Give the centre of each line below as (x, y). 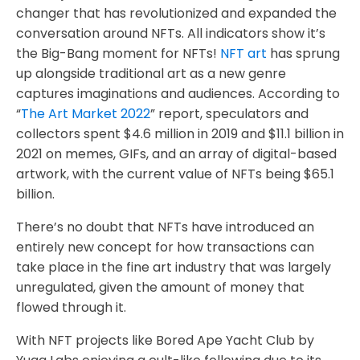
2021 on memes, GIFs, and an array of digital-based (176, 154)
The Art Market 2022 (86, 114)
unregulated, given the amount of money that (160, 288)
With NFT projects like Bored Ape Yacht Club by (165, 341)
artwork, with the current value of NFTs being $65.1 (175, 174)
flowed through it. (71, 308)
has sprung (303, 54)
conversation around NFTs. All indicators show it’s (171, 34)
